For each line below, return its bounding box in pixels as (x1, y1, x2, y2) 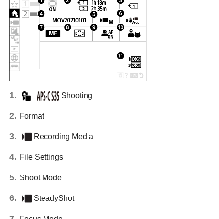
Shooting (61, 91, 92, 100)
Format (20, 111, 44, 120)
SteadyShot (33, 194, 74, 202)
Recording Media (33, 132, 93, 141)
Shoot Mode (20, 173, 62, 182)
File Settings (20, 153, 63, 161)
